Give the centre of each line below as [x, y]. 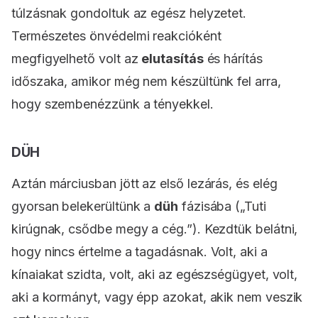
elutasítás [172, 59]
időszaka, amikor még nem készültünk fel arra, [146, 82]
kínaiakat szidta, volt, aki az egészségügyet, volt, [155, 275]
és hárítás [233, 59]
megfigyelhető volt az [77, 59]
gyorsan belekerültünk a [83, 207]
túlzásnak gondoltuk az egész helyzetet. [129, 13]
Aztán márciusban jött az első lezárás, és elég [144, 184]
